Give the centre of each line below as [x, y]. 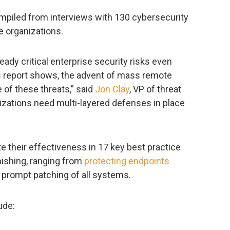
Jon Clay [112, 89]
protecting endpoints [127, 161]
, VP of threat [155, 89]
